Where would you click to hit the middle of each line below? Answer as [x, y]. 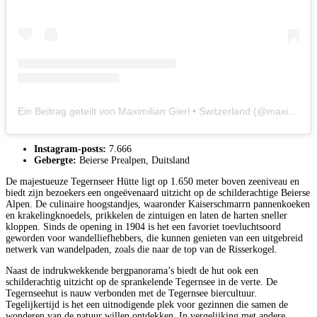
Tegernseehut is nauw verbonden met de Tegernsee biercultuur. [131, 294]
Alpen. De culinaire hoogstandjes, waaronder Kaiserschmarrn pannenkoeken [158, 204]
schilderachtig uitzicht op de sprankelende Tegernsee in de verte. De [142, 282]
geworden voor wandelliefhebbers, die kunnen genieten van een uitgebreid [154, 238]
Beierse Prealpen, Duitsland [133, 161]
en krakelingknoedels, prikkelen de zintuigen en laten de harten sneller [146, 216]
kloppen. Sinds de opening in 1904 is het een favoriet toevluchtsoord [143, 227]
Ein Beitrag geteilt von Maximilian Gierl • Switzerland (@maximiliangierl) [293, 111]
